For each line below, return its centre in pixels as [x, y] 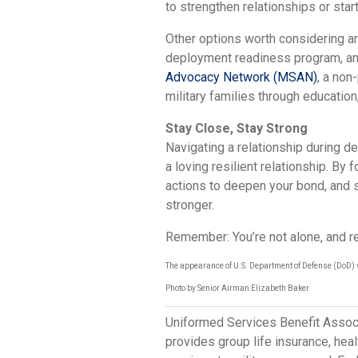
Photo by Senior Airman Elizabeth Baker [237, 288]
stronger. [190, 205]
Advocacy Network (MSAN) [241, 77]
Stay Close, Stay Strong [237, 128]
